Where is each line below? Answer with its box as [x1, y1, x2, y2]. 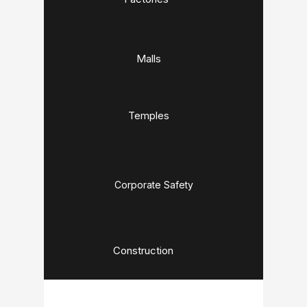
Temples [128, 109, 169, 122]
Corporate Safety [114, 179, 193, 191]
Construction [113, 244, 173, 257]
